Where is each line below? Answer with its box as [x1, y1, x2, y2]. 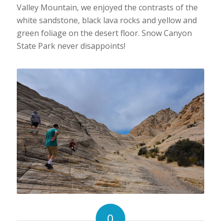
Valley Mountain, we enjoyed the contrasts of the [16, 1, 198, 13]
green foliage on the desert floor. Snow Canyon [16, 27, 192, 38]
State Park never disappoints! [16, 40, 125, 51]
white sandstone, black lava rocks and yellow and [16, 14, 197, 26]
